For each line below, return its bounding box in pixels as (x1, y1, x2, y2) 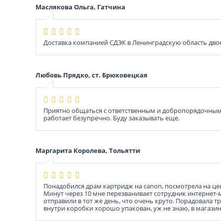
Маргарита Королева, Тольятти (36, 146, 140, 155)
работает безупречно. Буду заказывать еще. (43, 113, 180, 122)
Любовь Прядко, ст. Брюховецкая (36, 71, 147, 79)
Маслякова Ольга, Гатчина (36, 2, 125, 11)
